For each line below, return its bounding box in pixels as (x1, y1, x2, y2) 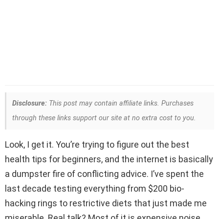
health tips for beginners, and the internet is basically (5, 154, 213, 165)
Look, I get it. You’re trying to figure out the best (5, 139, 189, 150)
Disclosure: (12, 99, 47, 108)
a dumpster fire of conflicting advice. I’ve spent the (5, 169, 204, 179)
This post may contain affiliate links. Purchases (47, 99, 194, 108)
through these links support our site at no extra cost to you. (12, 114, 196, 123)
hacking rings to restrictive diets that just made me (5, 198, 207, 209)
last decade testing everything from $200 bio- (5, 183, 184, 194)
